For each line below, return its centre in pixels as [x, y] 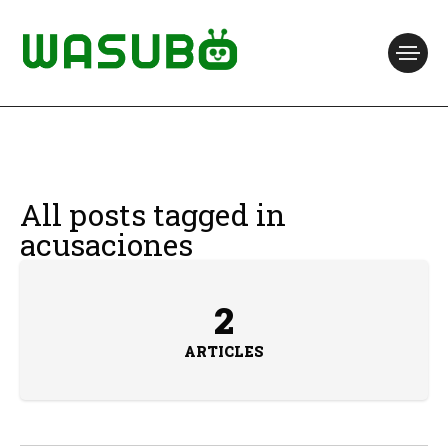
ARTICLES [224, 351]
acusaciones [106, 244]
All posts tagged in [153, 214]
